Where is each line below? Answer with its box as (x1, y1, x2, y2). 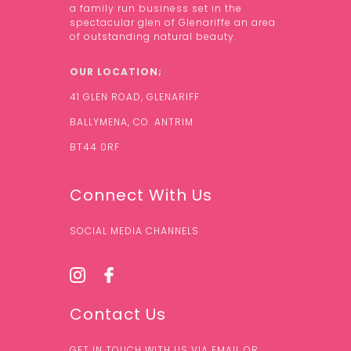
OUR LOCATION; (70, 65, 162, 79)
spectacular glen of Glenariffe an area (70, 16, 276, 30)
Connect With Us (70, 184, 212, 207)
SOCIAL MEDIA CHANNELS (70, 224, 199, 238)
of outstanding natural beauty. (70, 30, 237, 44)
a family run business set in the (70, 2, 242, 16)
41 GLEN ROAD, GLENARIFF (70, 90, 200, 104)
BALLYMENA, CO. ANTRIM (70, 115, 194, 129)
